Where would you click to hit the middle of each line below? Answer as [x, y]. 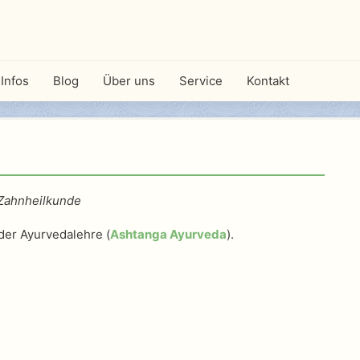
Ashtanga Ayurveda [168, 234]
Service [201, 81]
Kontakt [268, 81]
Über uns [129, 81]
